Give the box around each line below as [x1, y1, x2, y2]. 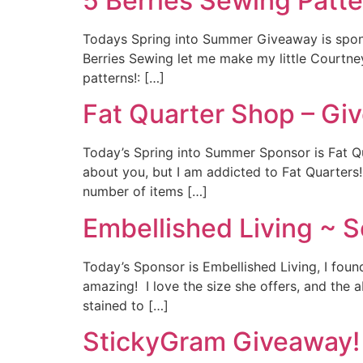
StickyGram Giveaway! [83, 326, 360, 358]
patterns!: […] [83, 69, 164, 86]
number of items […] [83, 183, 207, 200]
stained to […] [83, 297, 169, 314]
